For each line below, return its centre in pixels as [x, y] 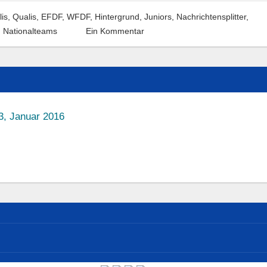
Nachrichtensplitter [211, 16]
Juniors [158, 16]
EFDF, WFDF [65, 16]
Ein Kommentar [115, 31]
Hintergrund [117, 16]
